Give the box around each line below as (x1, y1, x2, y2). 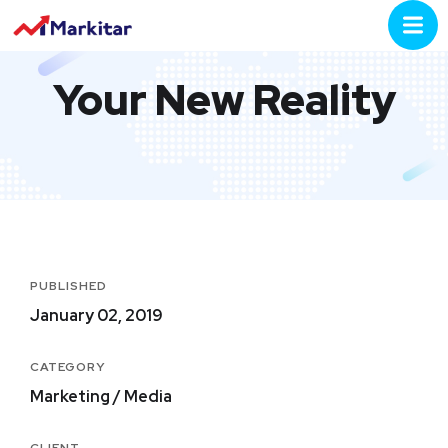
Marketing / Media (30, 386, 172, 407)
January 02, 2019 (30, 305, 163, 326)
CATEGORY (30, 359, 105, 375)
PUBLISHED (30, 278, 107, 294)
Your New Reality (52, 72, 396, 128)
